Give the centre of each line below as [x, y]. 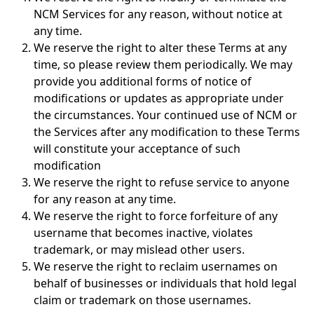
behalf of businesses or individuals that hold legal [165, 283]
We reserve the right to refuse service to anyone [162, 182]
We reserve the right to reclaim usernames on [156, 266]
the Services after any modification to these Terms [167, 132]
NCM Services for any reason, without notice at [158, 14]
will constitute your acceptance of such [137, 149]
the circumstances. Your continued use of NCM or [165, 115]
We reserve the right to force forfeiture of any [156, 216]
